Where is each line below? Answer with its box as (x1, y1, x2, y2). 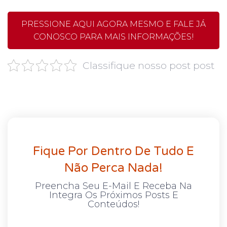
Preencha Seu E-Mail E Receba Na (35, 180, 192, 192)
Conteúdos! (88, 198, 139, 210)
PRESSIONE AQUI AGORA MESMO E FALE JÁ (21, 19, 206, 29)
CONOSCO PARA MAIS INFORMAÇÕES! (33, 31, 194, 42)
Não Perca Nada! (64, 160, 163, 175)
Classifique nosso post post (82, 59, 214, 71)
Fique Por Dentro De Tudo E (33, 143, 194, 159)
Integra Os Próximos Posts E (49, 189, 178, 201)
